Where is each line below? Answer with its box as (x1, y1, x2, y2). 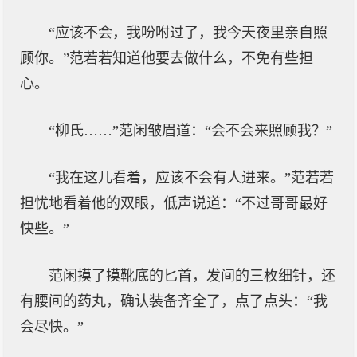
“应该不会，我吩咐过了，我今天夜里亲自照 (49, 25, 328, 41)
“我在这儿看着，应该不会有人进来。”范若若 (49, 170, 334, 186)
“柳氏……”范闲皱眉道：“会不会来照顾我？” (49, 123, 332, 139)
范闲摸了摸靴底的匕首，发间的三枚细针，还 (49, 268, 335, 284)
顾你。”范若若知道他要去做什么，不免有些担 (20, 50, 313, 66)
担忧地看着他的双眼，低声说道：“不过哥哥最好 (20, 195, 328, 211)
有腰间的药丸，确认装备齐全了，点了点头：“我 (20, 293, 328, 309)
